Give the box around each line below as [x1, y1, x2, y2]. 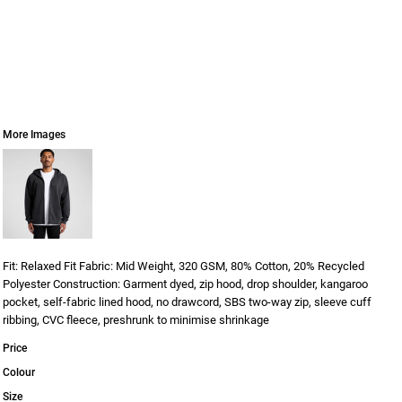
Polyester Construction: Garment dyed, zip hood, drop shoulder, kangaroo [3, 277, 368, 291]
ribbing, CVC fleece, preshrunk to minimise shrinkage [3, 313, 269, 327]
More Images [3, 128, 66, 141]
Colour [3, 366, 35, 379]
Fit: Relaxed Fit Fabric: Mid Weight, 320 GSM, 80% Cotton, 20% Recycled [3, 259, 364, 273]
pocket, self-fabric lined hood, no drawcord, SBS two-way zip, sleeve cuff [3, 295, 371, 309]
